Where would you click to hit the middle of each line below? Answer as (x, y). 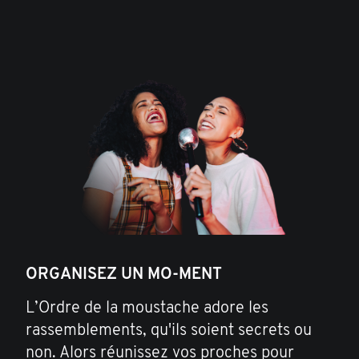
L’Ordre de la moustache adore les (147, 309)
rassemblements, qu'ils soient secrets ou (169, 331)
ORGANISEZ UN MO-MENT (124, 275)
